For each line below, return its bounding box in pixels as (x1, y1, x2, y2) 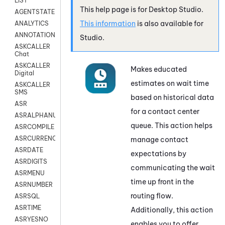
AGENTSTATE (15, 8, 55, 16)
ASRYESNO (15, 215, 48, 223)
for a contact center (131, 106, 199, 116)
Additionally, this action (131, 205, 213, 214)
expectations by (131, 149, 186, 158)
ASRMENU (15, 169, 45, 177)
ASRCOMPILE (15, 123, 54, 131)
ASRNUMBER (15, 181, 53, 189)
